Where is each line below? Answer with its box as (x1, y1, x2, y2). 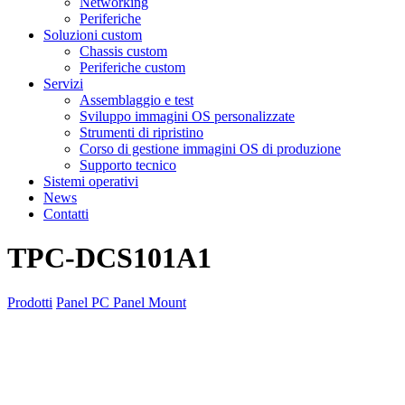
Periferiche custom (80, 60, 185, 75)
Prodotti (7, 294, 52, 310)
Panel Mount (113, 294, 186, 310)
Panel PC (56, 294, 113, 310)
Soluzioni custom (43, 27, 142, 42)
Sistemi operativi (43, 174, 138, 189)
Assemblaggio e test (80, 92, 193, 108)
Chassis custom (80, 43, 167, 59)
